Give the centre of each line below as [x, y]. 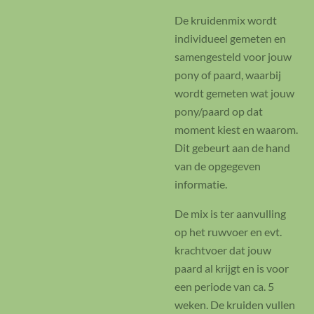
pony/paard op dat [219, 111]
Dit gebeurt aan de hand [232, 147]
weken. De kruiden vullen [235, 305]
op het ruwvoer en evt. [228, 232]
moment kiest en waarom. [236, 129]
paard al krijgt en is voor [232, 268]
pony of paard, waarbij [228, 74]
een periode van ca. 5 [224, 286]
